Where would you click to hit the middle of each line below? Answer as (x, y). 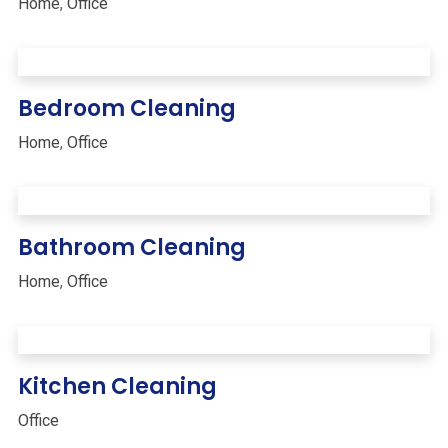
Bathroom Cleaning (132, 247)
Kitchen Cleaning (117, 386)
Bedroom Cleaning (127, 108)
